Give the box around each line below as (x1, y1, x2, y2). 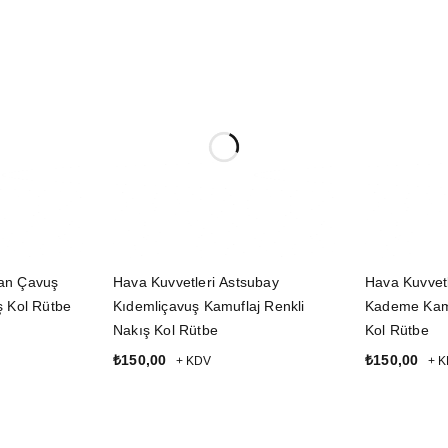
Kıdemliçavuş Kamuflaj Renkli (113, 298, 305, 315)
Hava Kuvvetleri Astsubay (113, 274, 279, 291)
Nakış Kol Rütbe (113, 322, 218, 339)
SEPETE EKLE (113, 380, 208, 396)
